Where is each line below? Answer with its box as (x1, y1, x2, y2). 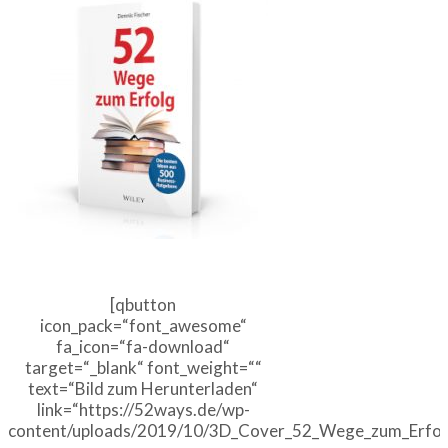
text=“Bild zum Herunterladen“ (28, 378, 258, 400)
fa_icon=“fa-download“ (56, 336, 230, 358)
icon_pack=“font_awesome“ (39, 315, 247, 337)
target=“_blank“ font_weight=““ (24, 357, 262, 379)
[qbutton (110, 294, 176, 316)
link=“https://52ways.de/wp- (36, 399, 250, 421)
